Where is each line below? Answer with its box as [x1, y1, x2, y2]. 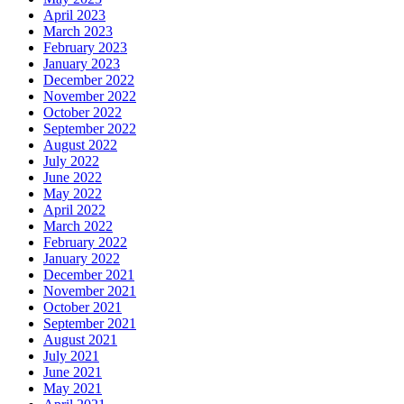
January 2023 [43, 56, 120, 72]
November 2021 [43, 283, 136, 299]
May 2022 [43, 186, 102, 202]
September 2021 [43, 316, 136, 332]
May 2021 [43, 381, 102, 397]
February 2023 [43, 40, 127, 56]
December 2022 [43, 72, 134, 88]
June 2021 [43, 364, 102, 381]
